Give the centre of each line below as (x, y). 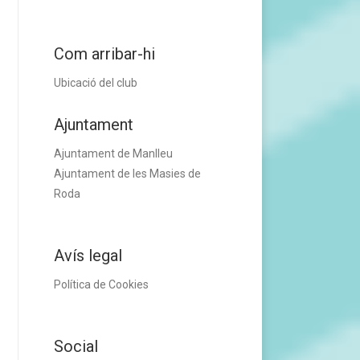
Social (76, 346)
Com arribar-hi (105, 54)
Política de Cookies (102, 284)
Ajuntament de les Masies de (128, 174)
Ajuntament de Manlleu (114, 153)
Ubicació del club (96, 83)
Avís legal (88, 256)
